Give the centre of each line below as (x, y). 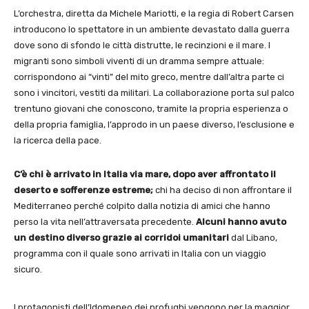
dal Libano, (253, 238)
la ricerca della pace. (58, 140)
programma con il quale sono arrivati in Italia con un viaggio (140, 253)
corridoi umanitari (187, 238)
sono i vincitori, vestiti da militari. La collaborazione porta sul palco (154, 93)
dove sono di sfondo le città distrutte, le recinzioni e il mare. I (142, 45)
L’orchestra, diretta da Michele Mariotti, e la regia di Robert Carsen (154, 13)
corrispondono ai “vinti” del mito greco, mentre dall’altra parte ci (149, 77)
